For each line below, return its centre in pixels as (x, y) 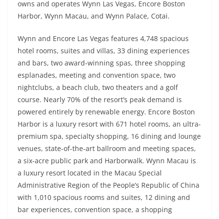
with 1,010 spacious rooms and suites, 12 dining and (104, 197)
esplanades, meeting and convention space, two (97, 75)
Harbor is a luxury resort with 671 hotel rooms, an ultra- (109, 124)
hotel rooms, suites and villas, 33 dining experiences (104, 51)
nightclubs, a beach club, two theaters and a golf (98, 88)
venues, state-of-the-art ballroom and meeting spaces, (107, 149)
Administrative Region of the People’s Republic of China (109, 185)
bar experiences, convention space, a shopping (95, 210)
